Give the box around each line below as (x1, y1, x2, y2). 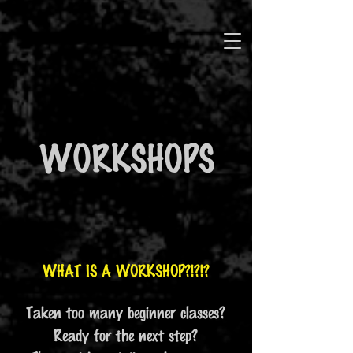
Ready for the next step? (54, 325, 198, 346)
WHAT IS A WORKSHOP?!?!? (42, 260, 210, 281)
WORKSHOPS (39, 134, 214, 180)
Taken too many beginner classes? (26, 302, 225, 323)
